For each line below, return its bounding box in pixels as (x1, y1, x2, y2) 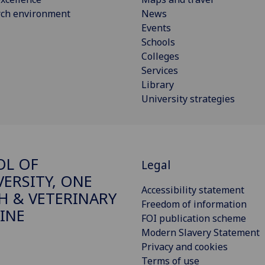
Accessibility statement (141, 183, 244, 196)
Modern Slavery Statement (141, 225, 260, 239)
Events (141, 21, 171, 34)
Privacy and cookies (141, 240, 228, 253)
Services (141, 63, 178, 77)
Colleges (141, 49, 179, 63)
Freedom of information (141, 197, 247, 211)
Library (141, 77, 174, 91)
